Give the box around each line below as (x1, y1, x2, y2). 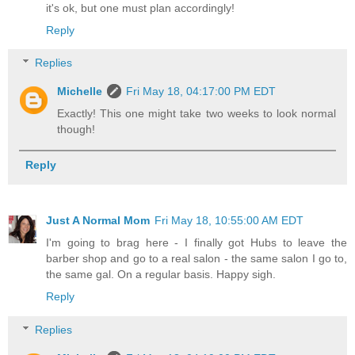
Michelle (57, 85, 103, 98)
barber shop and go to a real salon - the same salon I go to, (46, 252, 347, 265)
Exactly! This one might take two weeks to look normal (57, 107, 336, 120)
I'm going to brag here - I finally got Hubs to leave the (46, 236, 347, 250)
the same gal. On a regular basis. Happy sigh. (46, 268, 276, 281)
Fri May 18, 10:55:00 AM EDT (155, 214, 303, 227)
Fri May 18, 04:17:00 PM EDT (126, 85, 277, 98)
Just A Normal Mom (46, 214, 150, 227)
